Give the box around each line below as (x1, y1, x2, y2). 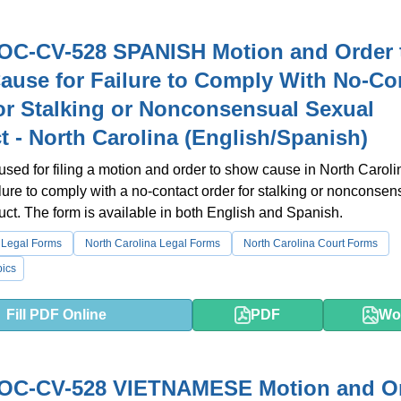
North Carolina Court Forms (243, 237, 378, 250)
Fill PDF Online (6, 307, 107, 322)
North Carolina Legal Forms (85, 237, 220, 250)
